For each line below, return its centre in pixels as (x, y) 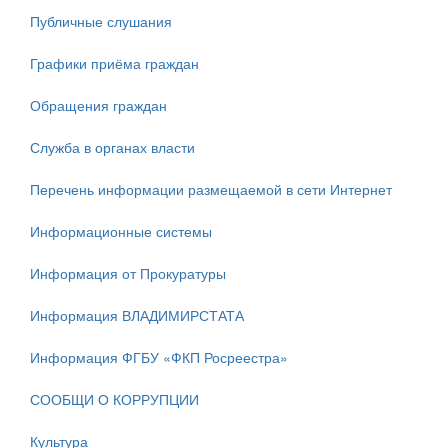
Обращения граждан (98, 105)
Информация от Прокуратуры (128, 273)
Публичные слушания (101, 21)
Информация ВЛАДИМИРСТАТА (137, 315)
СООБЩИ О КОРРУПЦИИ (114, 399)
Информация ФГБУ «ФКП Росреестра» (159, 357)
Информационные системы (121, 231)
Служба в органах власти (112, 147)
